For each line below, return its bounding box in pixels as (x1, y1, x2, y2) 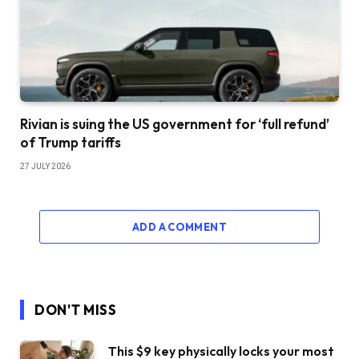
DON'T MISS (34, 301, 117, 319)
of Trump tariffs (20, 134, 121, 151)
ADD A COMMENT (131, 220, 228, 234)
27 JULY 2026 (20, 162, 71, 171)
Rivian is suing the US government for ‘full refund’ (20, 115, 329, 133)
